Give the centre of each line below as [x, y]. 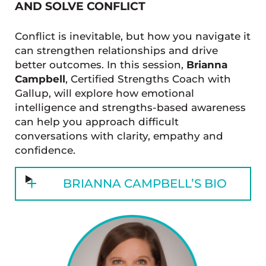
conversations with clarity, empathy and [119, 136]
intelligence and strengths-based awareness [130, 107]
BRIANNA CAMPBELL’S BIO [145, 183]
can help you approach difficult [96, 121]
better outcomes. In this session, [100, 64]
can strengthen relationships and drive [116, 50]
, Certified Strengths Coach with [148, 79]
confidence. [45, 150]
